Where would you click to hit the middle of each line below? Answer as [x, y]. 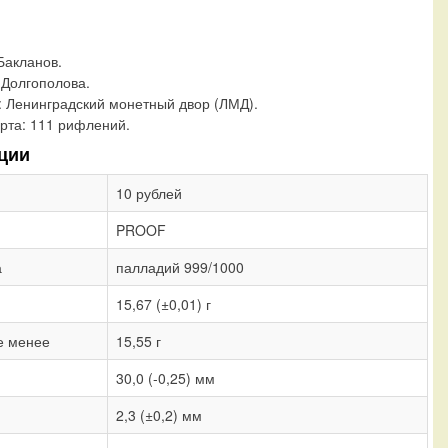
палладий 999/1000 [180, 266]
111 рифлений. [80, 123]
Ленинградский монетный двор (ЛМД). [132, 102]
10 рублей [149, 192]
